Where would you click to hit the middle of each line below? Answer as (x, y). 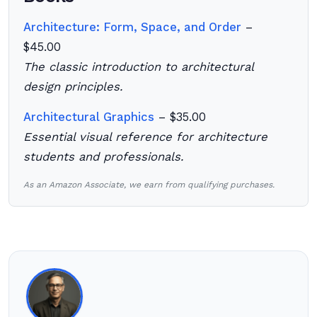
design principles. (73, 87)
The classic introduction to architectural (138, 67)
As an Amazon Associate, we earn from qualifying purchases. (149, 185)
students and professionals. (103, 157)
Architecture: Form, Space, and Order (132, 27)
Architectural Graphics (89, 117)
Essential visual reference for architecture (145, 137)
